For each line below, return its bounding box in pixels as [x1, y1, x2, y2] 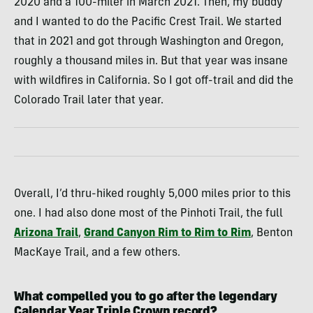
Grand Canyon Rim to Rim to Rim [84, 228, 251, 240]
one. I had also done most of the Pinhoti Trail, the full [14, 208, 283, 220]
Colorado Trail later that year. [14, 95, 163, 107]
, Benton [251, 228, 293, 240]
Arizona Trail [14, 228, 78, 240]
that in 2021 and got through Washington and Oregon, [14, 36, 284, 48]
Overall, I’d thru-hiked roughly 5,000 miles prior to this [14, 189, 291, 201]
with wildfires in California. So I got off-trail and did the [14, 75, 293, 87]
